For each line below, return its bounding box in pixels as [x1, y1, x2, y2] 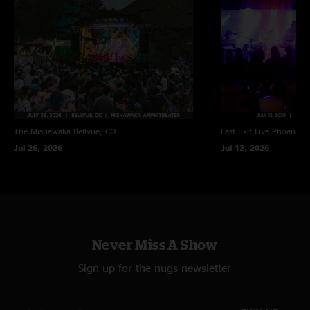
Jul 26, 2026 [14, 143, 62, 152]
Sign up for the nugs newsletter [78, 261, 232, 274]
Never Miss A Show [92, 236, 218, 253]
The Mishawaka [14, 126, 71, 136]
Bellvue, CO [73, 126, 116, 136]
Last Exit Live [220, 126, 269, 136]
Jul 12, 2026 [220, 143, 269, 152]
